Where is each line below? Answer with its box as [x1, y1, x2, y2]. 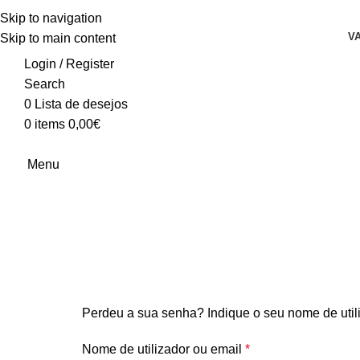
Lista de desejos [35, 97, 128, 111]
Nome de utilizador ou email [82, 342, 245, 356]
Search [24, 77, 65, 91]
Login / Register [24, 57, 114, 71]
